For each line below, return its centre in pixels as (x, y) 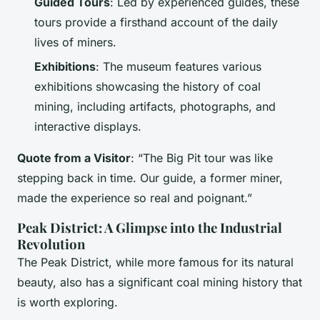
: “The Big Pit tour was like (202, 158)
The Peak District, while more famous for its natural (155, 262)
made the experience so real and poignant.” (135, 198)
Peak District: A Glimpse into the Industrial (150, 227)
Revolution (51, 244)
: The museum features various (179, 66)
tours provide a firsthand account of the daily (156, 22)
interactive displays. (88, 126)
